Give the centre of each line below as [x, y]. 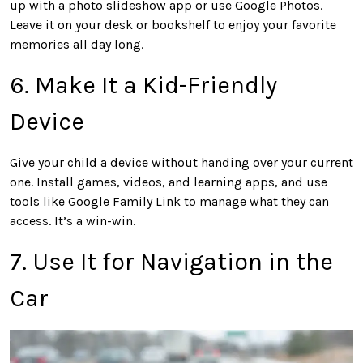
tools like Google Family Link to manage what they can [169, 201]
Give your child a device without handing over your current [181, 162]
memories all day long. [77, 44]
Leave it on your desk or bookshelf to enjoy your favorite [173, 24]
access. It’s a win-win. [73, 220]
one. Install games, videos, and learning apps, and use [169, 181]
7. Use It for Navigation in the [171, 261]
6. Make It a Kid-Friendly [143, 85]
